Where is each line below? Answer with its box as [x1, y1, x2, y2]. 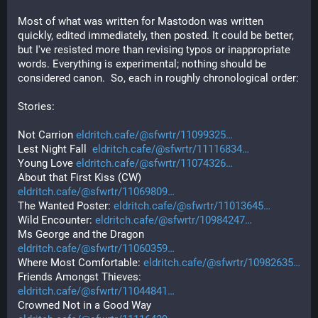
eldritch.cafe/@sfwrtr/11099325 [76, 128, 226, 141]
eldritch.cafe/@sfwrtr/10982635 [143, 256, 293, 269]
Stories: [18, 100, 55, 113]
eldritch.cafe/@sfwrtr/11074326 [76, 157, 226, 170]
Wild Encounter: [18, 214, 95, 226]
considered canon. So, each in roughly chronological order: [18, 72, 299, 84]
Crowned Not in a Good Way [18, 299, 154, 312]
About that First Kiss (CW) [18, 171, 144, 184]
